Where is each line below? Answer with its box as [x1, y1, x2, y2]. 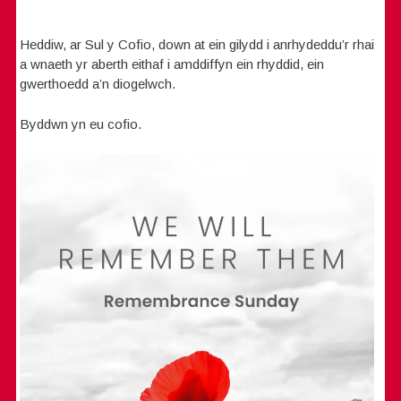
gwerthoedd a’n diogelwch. [20, 76, 176, 91]
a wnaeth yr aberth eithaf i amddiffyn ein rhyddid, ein [20, 56, 325, 72]
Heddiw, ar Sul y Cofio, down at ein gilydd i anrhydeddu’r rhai [20, 37, 375, 52]
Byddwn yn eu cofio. [20, 115, 142, 132]
